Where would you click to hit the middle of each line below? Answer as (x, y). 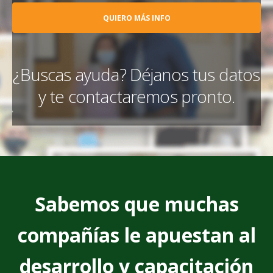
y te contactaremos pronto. (136, 96)
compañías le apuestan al (136, 235)
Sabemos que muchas (136, 204)
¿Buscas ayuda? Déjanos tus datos (136, 74)
